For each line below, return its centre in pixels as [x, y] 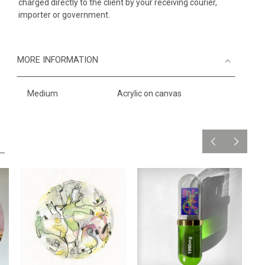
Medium [43, 93]
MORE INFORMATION [58, 60]
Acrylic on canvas [149, 93]
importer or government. [64, 15]
